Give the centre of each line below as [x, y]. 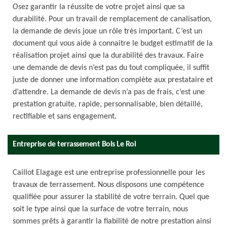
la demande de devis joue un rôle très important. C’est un [107, 31]
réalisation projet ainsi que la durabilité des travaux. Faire [108, 56]
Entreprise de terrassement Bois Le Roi [74, 144]
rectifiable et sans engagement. [65, 117]
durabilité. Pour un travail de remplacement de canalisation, [112, 19]
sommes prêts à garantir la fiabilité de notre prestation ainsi [112, 221]
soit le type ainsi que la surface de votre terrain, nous [100, 209]
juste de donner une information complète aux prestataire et [113, 80]
